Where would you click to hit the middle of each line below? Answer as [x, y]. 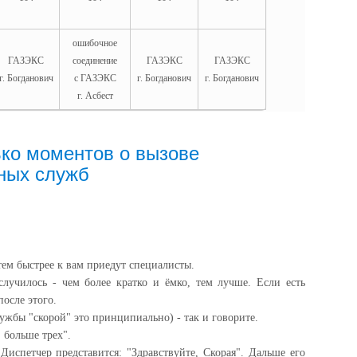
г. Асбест [95, 96]
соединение [95, 61]
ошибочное [95, 43]
